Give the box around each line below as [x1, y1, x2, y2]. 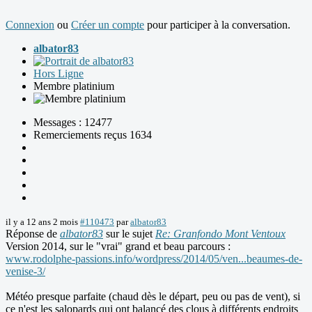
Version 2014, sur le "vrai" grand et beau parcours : [6, 240, 231, 253]
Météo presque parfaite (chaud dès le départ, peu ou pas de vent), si [6, 290, 300, 303]
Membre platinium [33, 80, 114, 93]
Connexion [6, 19, 54, 31]
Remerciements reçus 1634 [33, 129, 152, 141]
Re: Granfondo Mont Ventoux [155, 228, 286, 240]
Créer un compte [71, 19, 144, 31]
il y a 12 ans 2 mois [6, 217, 78, 228]
